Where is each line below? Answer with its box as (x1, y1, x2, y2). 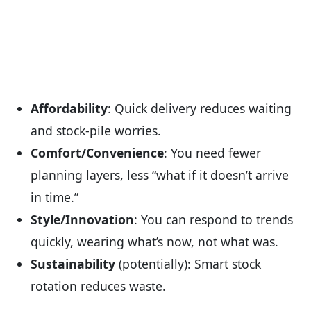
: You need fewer (164, 144, 261, 162)
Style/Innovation (31, 211, 134, 228)
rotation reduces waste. (31, 278, 166, 295)
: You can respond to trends (134, 211, 293, 228)
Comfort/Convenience (31, 144, 164, 162)
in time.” (31, 189, 78, 206)
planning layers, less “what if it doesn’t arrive (31, 167, 289, 184)
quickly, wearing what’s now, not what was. (31, 233, 278, 251)
